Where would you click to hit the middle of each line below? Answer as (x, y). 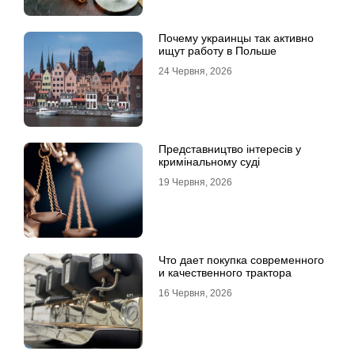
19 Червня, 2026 (195, 182)
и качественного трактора (225, 273)
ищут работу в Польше (218, 51)
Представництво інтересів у (230, 149)
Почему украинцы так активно (236, 38)
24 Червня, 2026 (195, 71)
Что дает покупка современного (241, 260)
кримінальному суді (209, 162)
